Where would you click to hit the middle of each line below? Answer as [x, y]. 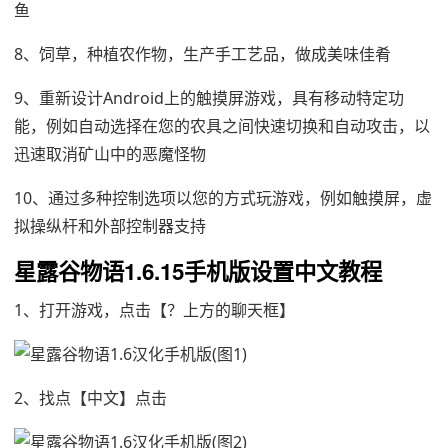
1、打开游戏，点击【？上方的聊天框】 [154, 310]
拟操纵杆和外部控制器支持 [110, 226]
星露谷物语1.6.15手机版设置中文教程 [198, 271]
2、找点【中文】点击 [90, 398]
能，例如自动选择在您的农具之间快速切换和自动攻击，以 [222, 126]
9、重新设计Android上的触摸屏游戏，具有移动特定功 [209, 98]
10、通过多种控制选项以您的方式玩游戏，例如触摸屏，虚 [223, 198]
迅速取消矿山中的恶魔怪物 [110, 154]
